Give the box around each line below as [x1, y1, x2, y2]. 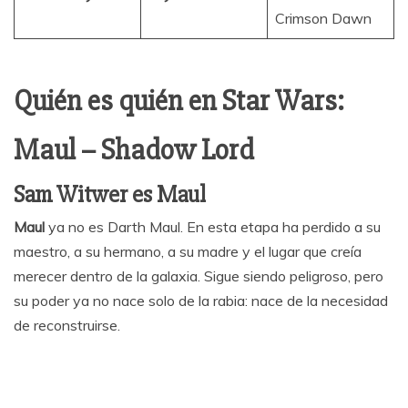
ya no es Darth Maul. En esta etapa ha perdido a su [45, 218, 381, 237]
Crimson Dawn [275, 9, 372, 28]
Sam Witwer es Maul [14, 180, 206, 210]
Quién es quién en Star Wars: [14, 83, 344, 119]
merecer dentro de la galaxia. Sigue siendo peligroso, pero [14, 267, 383, 286]
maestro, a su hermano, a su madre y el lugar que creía [14, 242, 362, 261]
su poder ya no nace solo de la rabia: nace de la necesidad [14, 291, 388, 311]
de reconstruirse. [14, 316, 120, 335]
